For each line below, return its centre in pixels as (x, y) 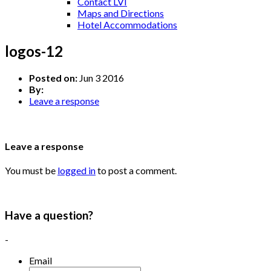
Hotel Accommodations (127, 24)
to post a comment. (136, 171)
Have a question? (49, 216)
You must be (31, 171)
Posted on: (53, 77)
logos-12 (34, 51)
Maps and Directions (121, 13)
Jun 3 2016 (101, 77)
